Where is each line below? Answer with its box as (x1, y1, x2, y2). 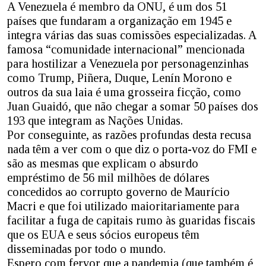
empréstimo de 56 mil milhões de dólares (7, 171, 210, 185)
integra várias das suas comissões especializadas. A (7, 28, 256, 42)
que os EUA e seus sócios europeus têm (7, 228, 199, 242)
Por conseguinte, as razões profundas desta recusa (7, 128, 251, 142)
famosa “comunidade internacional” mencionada (7, 43, 245, 56)
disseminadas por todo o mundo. (7, 242, 166, 256)
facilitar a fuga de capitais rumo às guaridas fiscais (7, 214, 255, 227)
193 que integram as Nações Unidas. (7, 114, 183, 128)
